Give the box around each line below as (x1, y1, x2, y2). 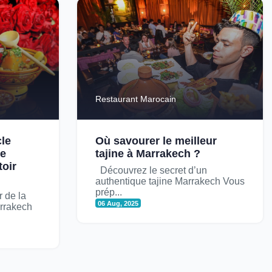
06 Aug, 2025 (98, 199, 139, 207)
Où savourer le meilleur (95, 134, 217, 147)
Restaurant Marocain (95, 93, 176, 104)
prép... (95, 186, 122, 197)
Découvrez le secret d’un (95, 165, 207, 175)
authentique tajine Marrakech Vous (95, 175, 245, 186)
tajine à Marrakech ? (95, 147, 200, 160)
